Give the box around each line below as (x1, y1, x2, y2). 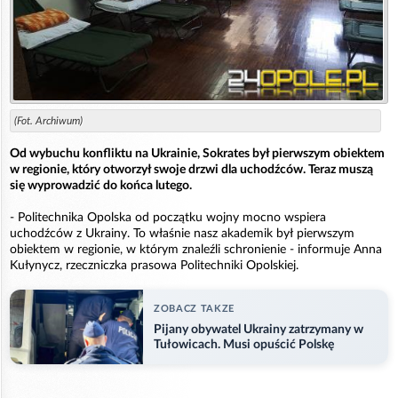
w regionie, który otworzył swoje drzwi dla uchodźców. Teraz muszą (10, 163, 373, 176)
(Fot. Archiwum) (14, 115, 83, 126)
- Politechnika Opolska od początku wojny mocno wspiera (10, 211, 326, 224)
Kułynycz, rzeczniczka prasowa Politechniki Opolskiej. (10, 259, 298, 272)
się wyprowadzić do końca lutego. (10, 179, 192, 192)
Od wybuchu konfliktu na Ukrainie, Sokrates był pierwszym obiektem (10, 147, 385, 160)
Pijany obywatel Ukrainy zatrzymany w (154, 323, 363, 337)
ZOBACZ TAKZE (154, 304, 235, 314)
